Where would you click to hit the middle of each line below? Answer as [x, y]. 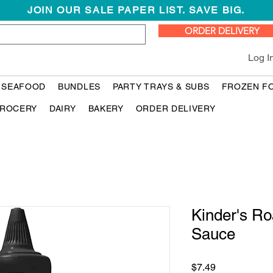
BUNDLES [79, 87]
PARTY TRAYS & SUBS [161, 87]
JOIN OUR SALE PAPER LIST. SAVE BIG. [136, 10]
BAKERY [106, 109]
